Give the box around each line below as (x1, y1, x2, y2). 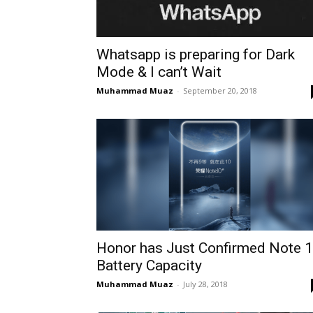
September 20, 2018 (183, 85, 257, 96)
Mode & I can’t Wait (96, 64, 221, 80)
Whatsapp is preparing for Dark (96, 46, 295, 63)
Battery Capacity (96, 257, 202, 274)
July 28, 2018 (183, 279, 228, 289)
